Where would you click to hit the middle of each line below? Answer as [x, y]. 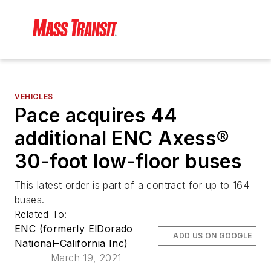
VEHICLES [34, 97]
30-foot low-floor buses [128, 162]
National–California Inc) [71, 243]
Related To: [42, 214]
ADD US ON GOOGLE [213, 236]
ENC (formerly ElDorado [74, 229]
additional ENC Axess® [122, 139]
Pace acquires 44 [96, 116]
